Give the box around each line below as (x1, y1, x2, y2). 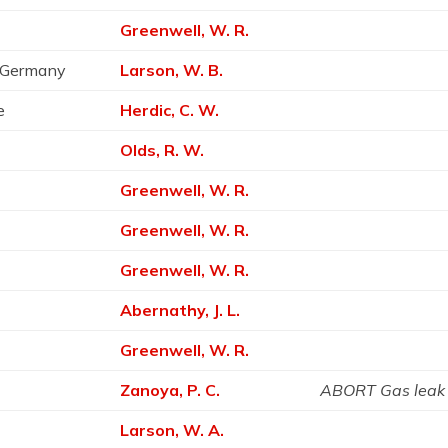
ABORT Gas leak (320, 380, 446, 400)
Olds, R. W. (120, 140, 205, 160)
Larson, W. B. (120, 60, 224, 80)
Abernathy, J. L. (120, 300, 241, 320)
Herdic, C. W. (120, 100, 220, 120)
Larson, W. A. (120, 420, 225, 440)
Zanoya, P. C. (120, 380, 221, 400)
